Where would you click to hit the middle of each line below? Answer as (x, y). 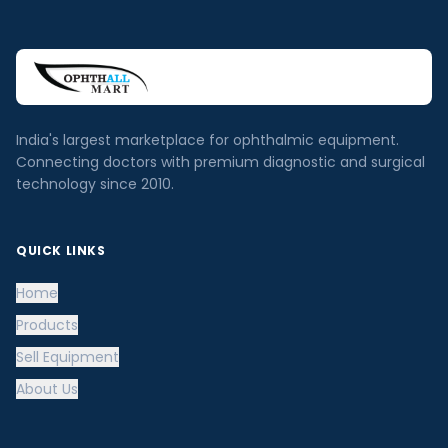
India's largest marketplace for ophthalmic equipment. (207, 140)
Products (47, 325)
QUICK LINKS (61, 250)
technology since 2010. (95, 184)
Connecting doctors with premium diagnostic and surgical (220, 162)
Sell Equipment (67, 357)
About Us (47, 389)
